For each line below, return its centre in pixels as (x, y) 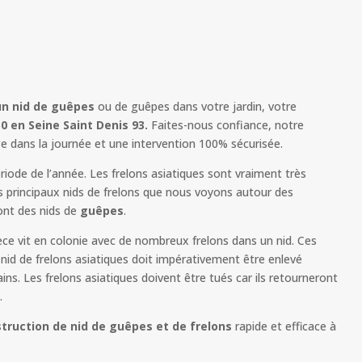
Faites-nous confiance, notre (225, 125)
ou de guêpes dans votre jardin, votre (195, 107)
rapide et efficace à (284, 326)
